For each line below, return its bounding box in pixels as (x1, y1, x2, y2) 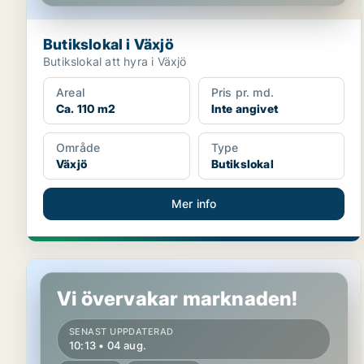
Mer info (171, 197, 217, 210)
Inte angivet (210, 102, 279, 115)
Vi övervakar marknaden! (57, 287, 298, 310)
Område (56, 141, 101, 154)
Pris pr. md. (210, 85, 275, 99)
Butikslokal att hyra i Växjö (43, 54, 187, 68)
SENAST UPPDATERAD (69, 326, 174, 337)
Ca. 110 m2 (56, 102, 115, 115)
